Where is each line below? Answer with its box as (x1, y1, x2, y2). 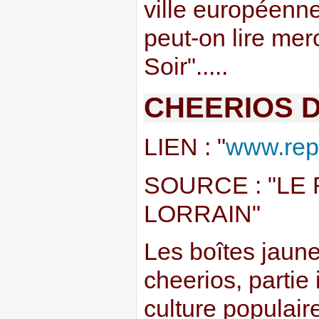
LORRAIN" (143, 200, 261, 227)
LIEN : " (143, 133, 226, 160)
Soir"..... (143, 53, 228, 80)
